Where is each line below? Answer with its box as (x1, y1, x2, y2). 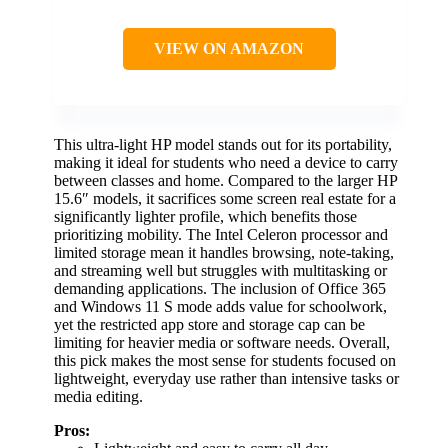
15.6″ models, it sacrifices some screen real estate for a (54, 190, 396, 208)
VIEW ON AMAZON (154, 40, 304, 58)
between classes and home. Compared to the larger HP (54, 172, 397, 190)
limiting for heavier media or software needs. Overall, (54, 334, 390, 352)
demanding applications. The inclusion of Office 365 (54, 280, 386, 298)
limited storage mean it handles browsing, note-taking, (54, 244, 394, 262)
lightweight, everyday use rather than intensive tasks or (54, 370, 399, 388)
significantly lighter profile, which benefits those (54, 208, 357, 226)
